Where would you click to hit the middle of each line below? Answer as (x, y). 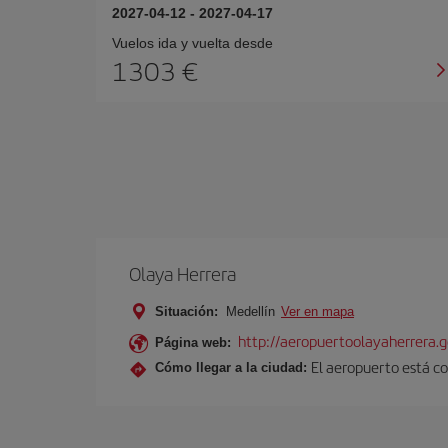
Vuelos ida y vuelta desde (192, 43)
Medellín (250, 311)
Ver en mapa (317, 311)
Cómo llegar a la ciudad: (231, 367)
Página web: (193, 342)
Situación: (186, 311)
